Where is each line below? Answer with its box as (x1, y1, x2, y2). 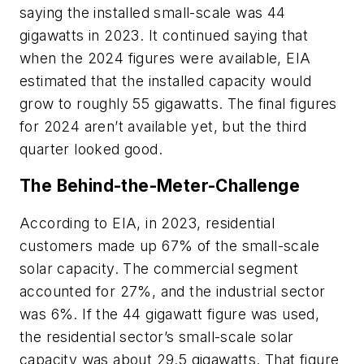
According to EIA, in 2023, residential (19, 214, 275, 232)
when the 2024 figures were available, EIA (19, 49, 311, 67)
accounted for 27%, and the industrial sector (19, 282, 326, 300)
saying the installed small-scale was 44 (19, 3, 286, 21)
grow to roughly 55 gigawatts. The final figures (19, 94, 337, 112)
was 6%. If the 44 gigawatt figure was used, (19, 305, 320, 323)
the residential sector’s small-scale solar (19, 327, 294, 345)
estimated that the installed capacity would (19, 71, 312, 89)
